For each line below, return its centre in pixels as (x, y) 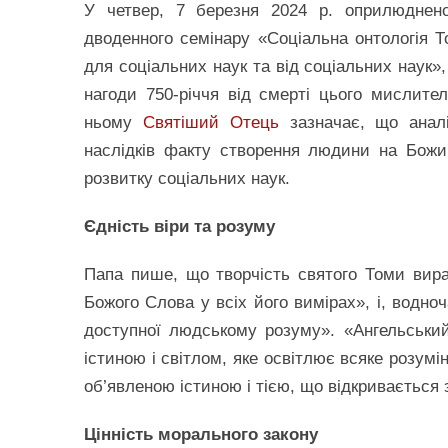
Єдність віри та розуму (179, 226)
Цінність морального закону (201, 434)
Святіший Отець (210, 122)
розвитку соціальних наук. (187, 178)
